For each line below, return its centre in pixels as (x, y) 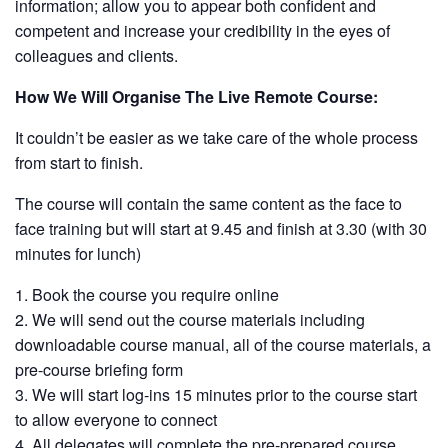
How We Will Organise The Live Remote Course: (196, 96)
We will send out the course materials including (198, 319)
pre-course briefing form (99, 369)
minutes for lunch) (78, 253)
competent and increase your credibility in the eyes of (202, 30)
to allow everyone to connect (116, 419)
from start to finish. (79, 162)
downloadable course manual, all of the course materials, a (223, 344)
